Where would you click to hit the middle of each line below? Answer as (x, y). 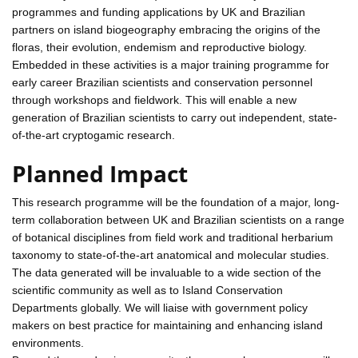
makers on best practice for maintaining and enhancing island (167, 325)
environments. (48, 342)
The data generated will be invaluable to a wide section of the (167, 272)
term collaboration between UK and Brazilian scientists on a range (178, 219)
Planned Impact (100, 173)
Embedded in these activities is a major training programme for (171, 64)
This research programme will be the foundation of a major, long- (176, 202)
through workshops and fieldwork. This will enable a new (154, 99)
